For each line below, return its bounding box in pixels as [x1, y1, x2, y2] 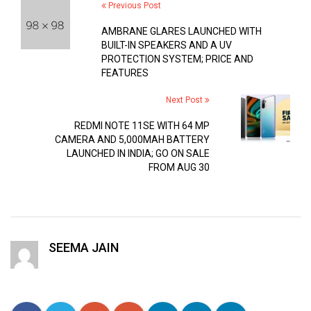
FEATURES [101, 67, 149, 78]
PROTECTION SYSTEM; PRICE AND [101, 53, 253, 65]
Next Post [166, 95, 205, 105]
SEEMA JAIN [48, 240, 119, 255]
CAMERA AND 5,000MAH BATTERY [55, 134, 210, 145]
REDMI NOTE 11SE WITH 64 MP [74, 120, 210, 131]
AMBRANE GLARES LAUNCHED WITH [101, 26, 262, 37]
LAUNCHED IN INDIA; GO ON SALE [67, 148, 210, 159]
